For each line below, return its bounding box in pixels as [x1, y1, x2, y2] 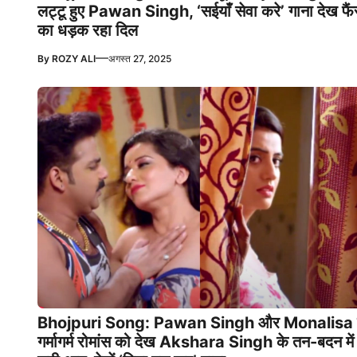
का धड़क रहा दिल [37, 20, 138, 40]
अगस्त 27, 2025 [108, 52, 171, 65]
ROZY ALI [52, 52, 96, 65]
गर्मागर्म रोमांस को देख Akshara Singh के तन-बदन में [37, 331, 354, 351]
